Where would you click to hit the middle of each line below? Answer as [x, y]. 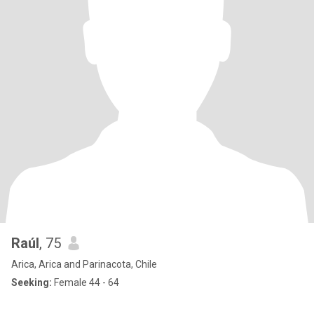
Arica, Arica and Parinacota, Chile [84, 264]
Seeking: [32, 282]
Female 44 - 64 [86, 282]
